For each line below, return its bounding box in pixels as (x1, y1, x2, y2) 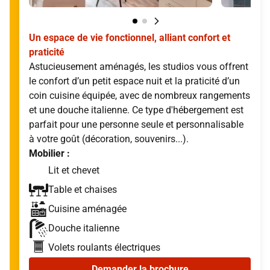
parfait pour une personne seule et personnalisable (29, 119, 243, 130)
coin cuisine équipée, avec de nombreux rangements (29, 90, 250, 101)
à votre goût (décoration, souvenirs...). (29, 133, 189, 145)
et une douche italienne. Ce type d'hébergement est (29, 104, 243, 116)
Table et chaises (48, 184, 117, 195)
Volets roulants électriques (48, 242, 160, 253)
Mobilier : (29, 148, 70, 159)
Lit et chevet (48, 165, 99, 176)
